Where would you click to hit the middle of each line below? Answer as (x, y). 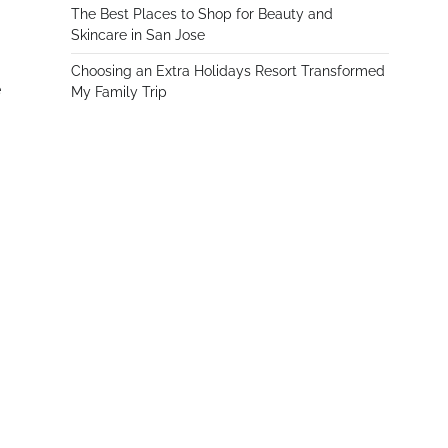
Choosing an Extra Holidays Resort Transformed (228, 71)
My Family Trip (119, 92)
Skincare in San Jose (138, 35)
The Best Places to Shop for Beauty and (202, 14)
